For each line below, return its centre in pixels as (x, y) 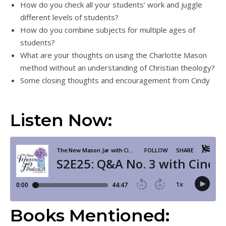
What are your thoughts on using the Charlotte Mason (114, 55)
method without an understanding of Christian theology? (118, 68)
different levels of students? (69, 17)
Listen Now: (61, 120)
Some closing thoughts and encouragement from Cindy (115, 80)
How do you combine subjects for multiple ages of (108, 30)
